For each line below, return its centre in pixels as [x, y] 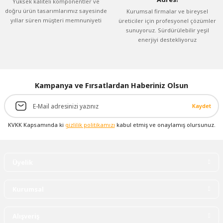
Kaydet [202, 106]
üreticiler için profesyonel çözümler [167, 21]
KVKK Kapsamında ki [36, 125]
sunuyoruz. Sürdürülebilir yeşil [167, 30]
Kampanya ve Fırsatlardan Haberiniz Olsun [111, 86]
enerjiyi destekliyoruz [167, 40]
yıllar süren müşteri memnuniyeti [56, 20]
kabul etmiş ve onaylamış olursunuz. [165, 125]
